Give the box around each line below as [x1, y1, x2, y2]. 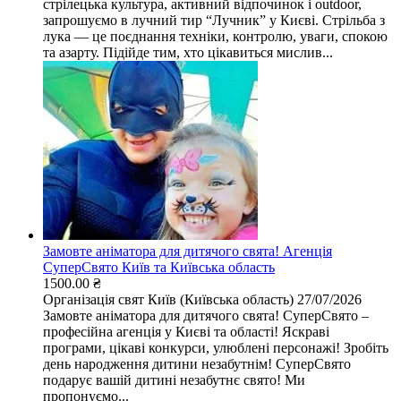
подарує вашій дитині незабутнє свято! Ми [43, 371, 305, 388]
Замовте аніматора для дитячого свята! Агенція [43, 243, 332, 259]
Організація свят [43, 291, 144, 307]
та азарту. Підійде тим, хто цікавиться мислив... [43, 44, 333, 60]
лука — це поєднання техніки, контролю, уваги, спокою [43, 28, 388, 44]
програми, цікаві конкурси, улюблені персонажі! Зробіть [43, 339, 388, 355]
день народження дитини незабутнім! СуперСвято [43, 355, 351, 371]
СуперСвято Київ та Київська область [43, 259, 275, 275]
